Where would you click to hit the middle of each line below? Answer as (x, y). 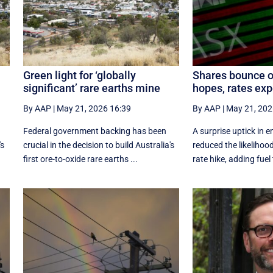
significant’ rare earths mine (91, 88)
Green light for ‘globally (79, 76)
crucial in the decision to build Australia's (98, 145)
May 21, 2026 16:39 (94, 109)
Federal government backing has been (94, 131)
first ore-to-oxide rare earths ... (80, 159)
